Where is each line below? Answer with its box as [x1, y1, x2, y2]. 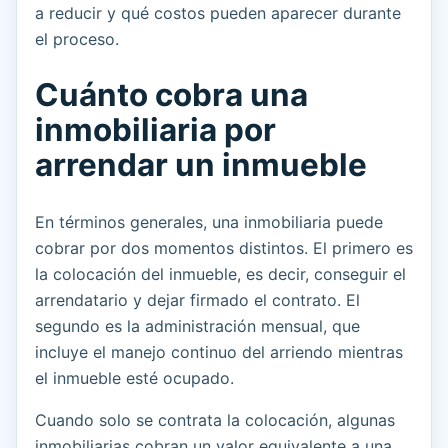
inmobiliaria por [35, 111, 276, 150]
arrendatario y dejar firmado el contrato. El [35, 290, 360, 311]
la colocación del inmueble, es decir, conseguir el [35, 264, 406, 285]
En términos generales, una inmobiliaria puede [35, 212, 383, 233]
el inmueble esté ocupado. [35, 368, 234, 389]
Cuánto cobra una [35, 76, 308, 115]
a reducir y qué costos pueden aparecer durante [35, 3, 401, 23]
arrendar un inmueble [35, 146, 367, 185]
